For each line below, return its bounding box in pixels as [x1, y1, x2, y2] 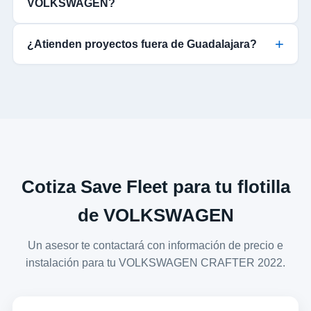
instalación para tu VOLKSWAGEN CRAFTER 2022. [26, 257, 285, 269]
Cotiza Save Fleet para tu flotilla [21, 176, 290, 198]
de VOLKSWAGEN [77, 205, 234, 226]
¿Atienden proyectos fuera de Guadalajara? [26, 38, 257, 51]
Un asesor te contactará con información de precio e [28, 239, 283, 252]
